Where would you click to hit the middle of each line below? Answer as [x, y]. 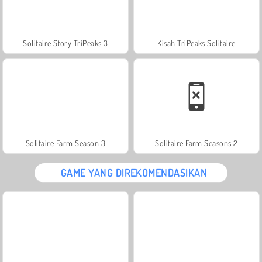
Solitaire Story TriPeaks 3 [65, 43]
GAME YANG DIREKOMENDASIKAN [134, 172]
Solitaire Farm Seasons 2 [196, 143]
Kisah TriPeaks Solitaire [196, 43]
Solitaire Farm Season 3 [65, 143]
